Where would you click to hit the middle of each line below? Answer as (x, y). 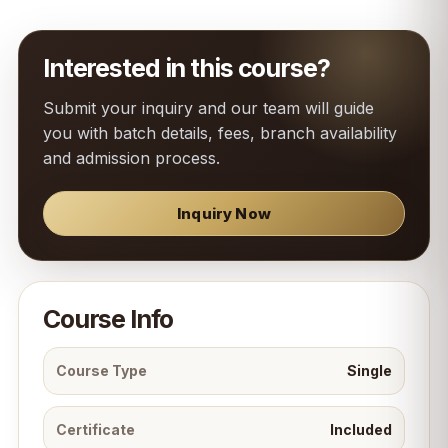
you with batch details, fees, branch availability (219, 133)
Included (361, 429)
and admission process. (131, 158)
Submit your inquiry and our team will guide (208, 108)
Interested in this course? (186, 68)
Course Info (107, 319)
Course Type (101, 370)
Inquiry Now (224, 213)
